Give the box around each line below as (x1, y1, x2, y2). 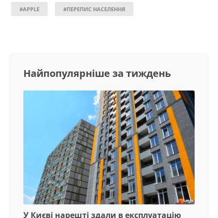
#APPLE (19, 5, 39, 13)
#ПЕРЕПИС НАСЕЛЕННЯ (63, 5, 125, 13)
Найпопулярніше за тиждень (23, 66, 171, 80)
